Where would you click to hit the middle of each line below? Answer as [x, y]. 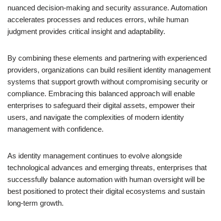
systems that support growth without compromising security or [108, 81]
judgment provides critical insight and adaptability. [86, 31]
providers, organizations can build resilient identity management [109, 70]
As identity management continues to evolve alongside [95, 155]
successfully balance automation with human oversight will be [106, 179]
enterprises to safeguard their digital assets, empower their [101, 105]
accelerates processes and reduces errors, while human [98, 19]
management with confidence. [55, 129]
